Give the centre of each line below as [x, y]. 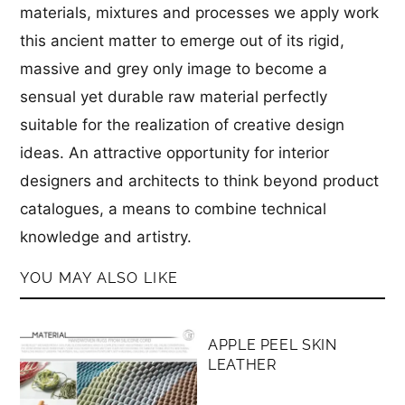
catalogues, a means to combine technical [174, 208]
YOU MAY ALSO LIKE [99, 278]
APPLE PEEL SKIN [273, 344]
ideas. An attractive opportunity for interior [175, 152]
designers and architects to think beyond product [200, 180]
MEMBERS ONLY [274, 311]
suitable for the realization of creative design [183, 124]
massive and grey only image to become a [174, 68]
